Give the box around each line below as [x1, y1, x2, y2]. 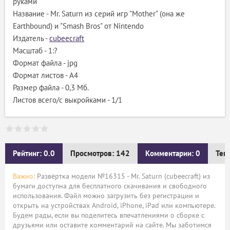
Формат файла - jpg [13, 58, 78, 68]
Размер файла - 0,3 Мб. [13, 83, 89, 92]
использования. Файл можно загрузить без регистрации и [13, 191, 199, 200]
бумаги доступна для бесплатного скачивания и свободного [13, 181, 207, 190]
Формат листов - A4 [13, 70, 78, 80]
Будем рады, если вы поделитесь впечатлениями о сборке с [13, 210, 204, 220]
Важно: [13, 171, 35, 181]
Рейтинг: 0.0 [13, 148, 55, 158]
